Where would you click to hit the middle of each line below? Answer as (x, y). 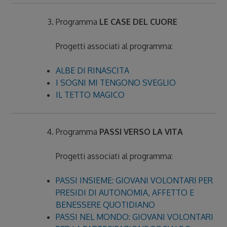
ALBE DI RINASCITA (93, 70)
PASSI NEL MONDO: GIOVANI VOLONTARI (135, 217)
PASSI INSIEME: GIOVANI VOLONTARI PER (135, 180)
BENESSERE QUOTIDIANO (106, 205)
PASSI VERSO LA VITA (141, 132)
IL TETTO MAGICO (90, 95)
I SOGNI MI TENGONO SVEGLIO (116, 83)
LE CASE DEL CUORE (139, 22)
